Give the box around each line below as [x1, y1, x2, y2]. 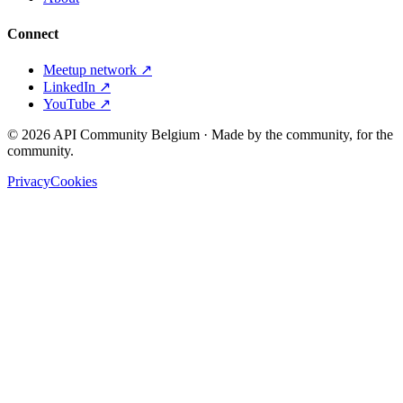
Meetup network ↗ [43, 62, 152, 77]
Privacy [7, 174, 50, 189]
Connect [7, 25, 58, 41]
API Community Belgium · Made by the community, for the [50, 127, 393, 142]
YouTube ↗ [43, 96, 111, 112]
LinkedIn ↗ [43, 79, 111, 94]
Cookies [50, 174, 97, 189]
